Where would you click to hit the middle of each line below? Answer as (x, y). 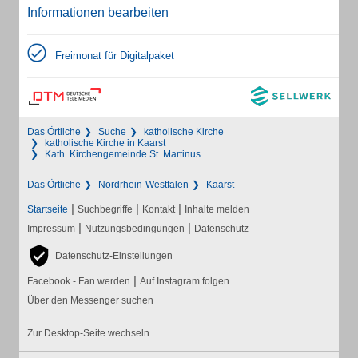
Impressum (51, 229)
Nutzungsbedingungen (135, 229)
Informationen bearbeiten (98, 12)
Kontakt (159, 209)
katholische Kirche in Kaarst (105, 143)
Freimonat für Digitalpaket (115, 56)
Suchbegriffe (105, 209)
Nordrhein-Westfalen (143, 185)
